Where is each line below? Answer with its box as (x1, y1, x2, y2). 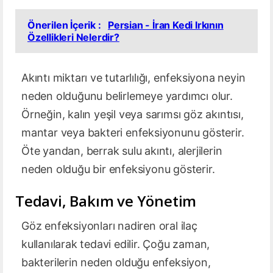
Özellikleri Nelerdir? (27, 31, 119, 44)
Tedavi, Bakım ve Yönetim (15, 191, 197, 211)
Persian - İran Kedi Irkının (108, 19, 224, 32)
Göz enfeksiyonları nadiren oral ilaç (21, 219, 197, 233)
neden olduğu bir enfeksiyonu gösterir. (21, 163, 215, 176)
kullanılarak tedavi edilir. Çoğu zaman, (21, 238, 210, 251)
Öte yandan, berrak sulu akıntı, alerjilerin (21, 144, 222, 158)
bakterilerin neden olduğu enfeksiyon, (21, 256, 211, 269)
